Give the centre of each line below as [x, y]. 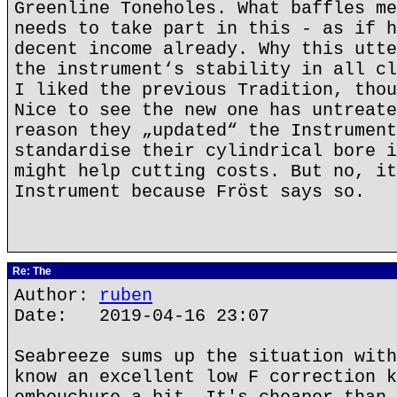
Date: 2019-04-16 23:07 [142, 316]
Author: [57, 296]
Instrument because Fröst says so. [190, 192]
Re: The [31, 271]
